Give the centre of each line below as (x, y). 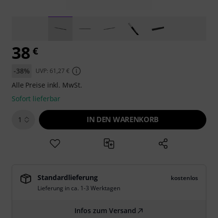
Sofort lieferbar (36, 99)
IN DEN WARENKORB (123, 119)
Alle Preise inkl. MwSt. (47, 85)
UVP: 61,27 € (52, 71)
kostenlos (184, 178)
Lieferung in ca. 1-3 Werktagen (79, 188)
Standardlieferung (68, 177)
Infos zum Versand (105, 210)
